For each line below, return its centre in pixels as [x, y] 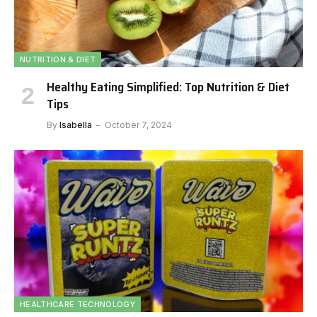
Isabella [76, 125]
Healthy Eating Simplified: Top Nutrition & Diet [168, 87]
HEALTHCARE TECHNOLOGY [77, 304]
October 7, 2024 [138, 125]
